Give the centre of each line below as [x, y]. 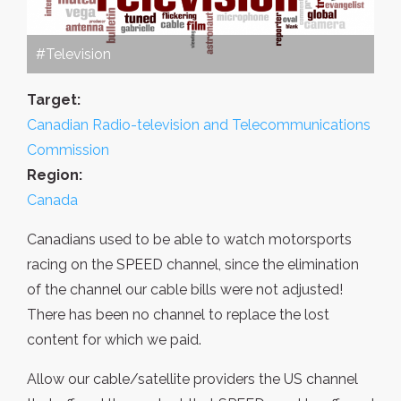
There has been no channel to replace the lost [178, 315]
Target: [54, 100]
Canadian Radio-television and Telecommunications [199, 125]
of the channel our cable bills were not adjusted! [185, 290]
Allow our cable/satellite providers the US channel [192, 380]
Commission [68, 150]
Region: [55, 175]
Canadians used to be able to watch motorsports [189, 240]
